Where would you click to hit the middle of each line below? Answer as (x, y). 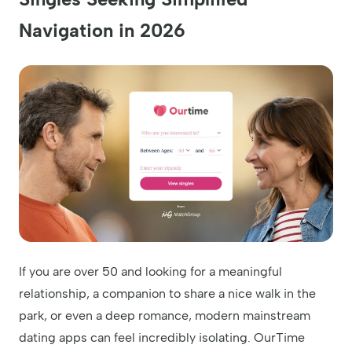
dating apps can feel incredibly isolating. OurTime (162, 337)
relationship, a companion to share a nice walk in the (167, 293)
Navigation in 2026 (102, 30)
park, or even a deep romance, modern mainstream (165, 315)
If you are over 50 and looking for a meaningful (150, 271)
